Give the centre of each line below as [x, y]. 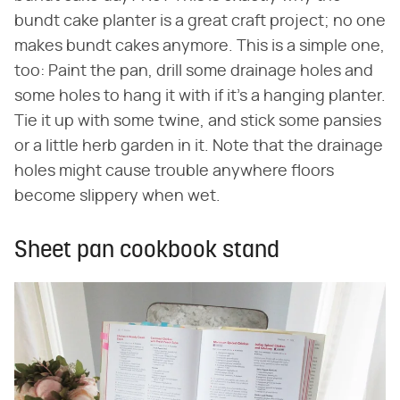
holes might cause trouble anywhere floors [174, 172]
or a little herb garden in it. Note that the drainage [199, 147]
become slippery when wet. [117, 197]
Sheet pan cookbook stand [147, 252]
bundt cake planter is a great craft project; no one [200, 22]
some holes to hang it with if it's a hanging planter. [200, 97]
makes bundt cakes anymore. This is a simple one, [200, 47]
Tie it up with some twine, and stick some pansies [198, 122]
